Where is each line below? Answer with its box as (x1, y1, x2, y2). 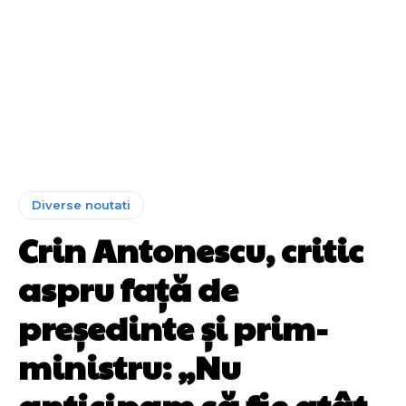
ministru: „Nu (18, 343, 241, 389)
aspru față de (18, 265, 238, 311)
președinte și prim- (18, 304, 328, 350)
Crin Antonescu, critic (18, 226, 363, 272)
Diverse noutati (32, 197, 130, 212)
